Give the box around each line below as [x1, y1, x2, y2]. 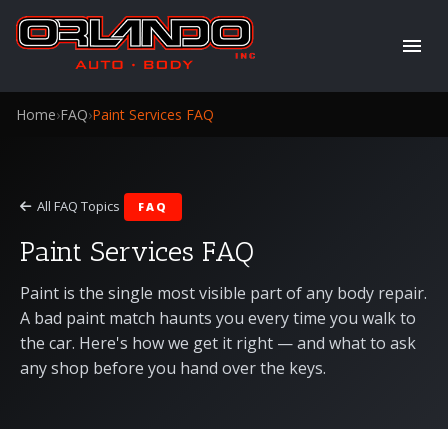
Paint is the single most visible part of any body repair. [20, 282, 427, 304]
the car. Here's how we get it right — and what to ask [20, 332, 416, 354]
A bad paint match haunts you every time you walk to [20, 307, 416, 329]
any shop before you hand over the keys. [20, 357, 326, 379]
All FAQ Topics [37, 197, 120, 215]
